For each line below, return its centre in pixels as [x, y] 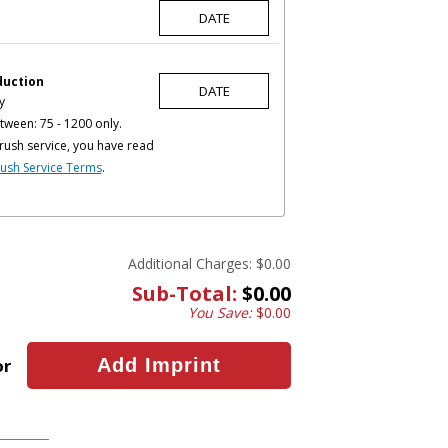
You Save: [221, 313]
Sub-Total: [184, 294]
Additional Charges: [189, 264]
